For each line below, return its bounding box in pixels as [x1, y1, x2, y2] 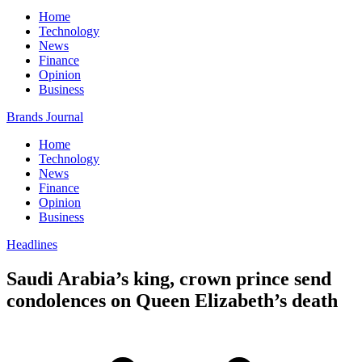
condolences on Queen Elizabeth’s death [6, 289, 338, 311]
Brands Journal [6, 110, 83, 124]
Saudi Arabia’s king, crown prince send [6, 267, 331, 289]
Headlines [6, 238, 57, 251]
